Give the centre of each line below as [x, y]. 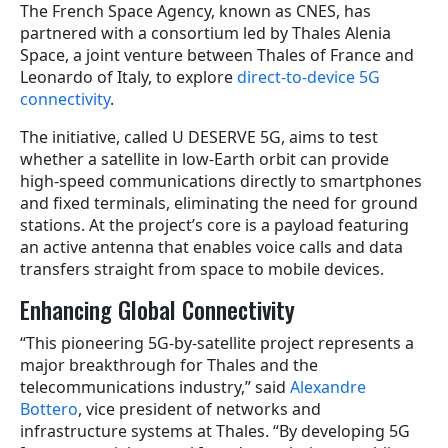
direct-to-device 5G [308, 76]
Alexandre [328, 386]
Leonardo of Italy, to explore [128, 76]
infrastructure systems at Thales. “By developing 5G [215, 430]
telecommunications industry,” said [155, 386]
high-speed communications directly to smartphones [221, 180]
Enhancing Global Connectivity [157, 309]
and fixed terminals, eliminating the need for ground [219, 202]
